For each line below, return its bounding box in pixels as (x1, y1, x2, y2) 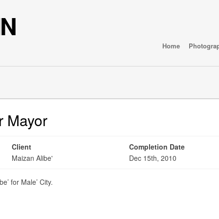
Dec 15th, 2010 (129, 153, 176, 163)
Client (12, 142, 31, 152)
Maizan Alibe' (12, 153, 53, 163)
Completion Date (129, 142, 185, 152)
